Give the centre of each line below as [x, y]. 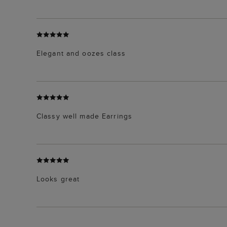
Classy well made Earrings [84, 116]
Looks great [58, 179]
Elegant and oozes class [81, 53]
